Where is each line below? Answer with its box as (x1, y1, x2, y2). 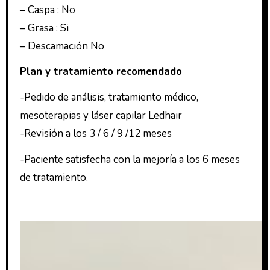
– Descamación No (19, 39, 104, 53)
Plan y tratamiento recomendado (19, 64, 182, 79)
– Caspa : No (19, 2, 75, 17)
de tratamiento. (19, 171, 88, 185)
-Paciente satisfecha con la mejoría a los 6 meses (19, 152, 240, 167)
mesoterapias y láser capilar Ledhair (19, 108, 182, 123)
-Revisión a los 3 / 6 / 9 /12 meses (19, 127, 172, 141)
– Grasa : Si (19, 20, 69, 35)
